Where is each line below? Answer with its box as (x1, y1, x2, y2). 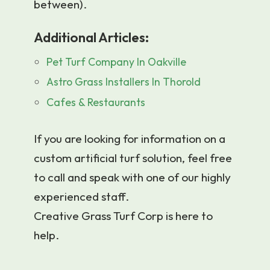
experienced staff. (34, 189, 129, 204)
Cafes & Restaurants (46, 95, 146, 109)
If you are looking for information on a (34, 131, 225, 146)
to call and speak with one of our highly (34, 170, 231, 185)
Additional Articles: (34, 28, 149, 46)
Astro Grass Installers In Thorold (46, 75, 201, 89)
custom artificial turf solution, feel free (34, 151, 232, 166)
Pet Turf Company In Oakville (46, 54, 187, 69)
